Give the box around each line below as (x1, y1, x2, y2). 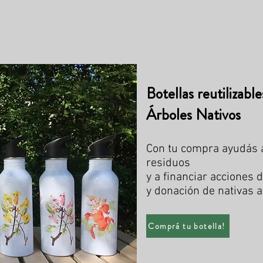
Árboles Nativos (146, 104, 241, 126)
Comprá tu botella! (148, 220, 225, 232)
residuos (146, 156, 190, 170)
